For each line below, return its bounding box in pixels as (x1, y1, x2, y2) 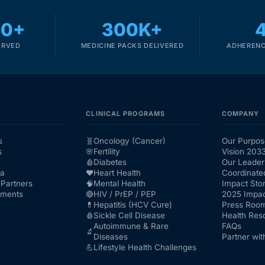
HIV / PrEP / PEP (93, 189, 157, 199)
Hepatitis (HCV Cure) (93, 199, 173, 209)
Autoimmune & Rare (93, 221, 169, 231)
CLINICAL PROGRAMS (86, 109, 166, 118)
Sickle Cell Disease (93, 210, 166, 220)
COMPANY (221, 109, 260, 118)
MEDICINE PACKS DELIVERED (80, 41, 184, 50)
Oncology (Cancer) (93, 135, 166, 146)
